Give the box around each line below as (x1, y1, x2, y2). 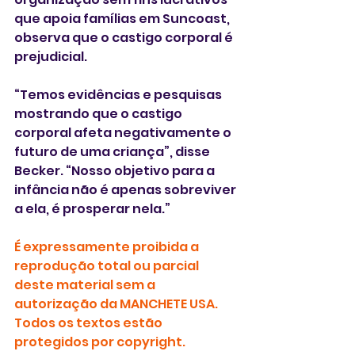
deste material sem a (14, 275, 158, 294)
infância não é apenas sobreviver (14, 180, 239, 199)
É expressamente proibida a (14, 237, 201, 256)
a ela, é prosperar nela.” (14, 199, 170, 218)
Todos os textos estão (14, 313, 165, 332)
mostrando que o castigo (14, 104, 185, 123)
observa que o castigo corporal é (14, 28, 235, 47)
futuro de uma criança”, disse (14, 142, 212, 161)
